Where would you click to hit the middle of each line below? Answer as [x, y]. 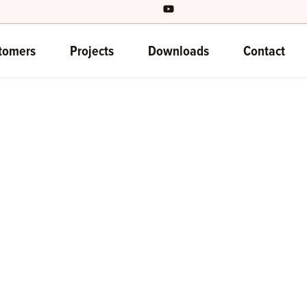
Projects [92, 51]
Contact [264, 51]
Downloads [179, 51]
